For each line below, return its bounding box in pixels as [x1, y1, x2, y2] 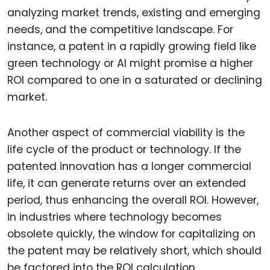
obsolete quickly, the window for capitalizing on [7, 226, 256, 241]
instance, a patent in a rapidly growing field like [7, 39, 256, 54]
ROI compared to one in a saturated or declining [7, 72, 262, 87]
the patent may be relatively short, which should [7, 243, 262, 258]
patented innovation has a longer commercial [7, 159, 251, 174]
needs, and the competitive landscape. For [7, 22, 233, 37]
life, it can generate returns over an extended [7, 175, 246, 190]
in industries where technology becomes [7, 209, 222, 224]
